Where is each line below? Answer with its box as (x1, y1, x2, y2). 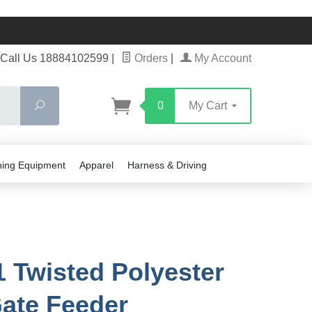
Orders (132, 52, 168, 64)
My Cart (189, 100, 230, 111)
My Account (192, 52, 251, 64)
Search (44, 100, 76, 111)
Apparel (79, 159, 114, 171)
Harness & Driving (127, 159, 207, 171)
